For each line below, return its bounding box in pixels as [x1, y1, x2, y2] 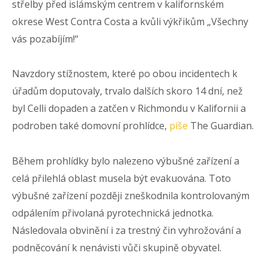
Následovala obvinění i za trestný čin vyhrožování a [12, 224, 241, 237]
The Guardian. [188, 119, 254, 133]
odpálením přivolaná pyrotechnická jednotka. [12, 206, 214, 220]
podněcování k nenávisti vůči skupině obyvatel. [12, 241, 221, 255]
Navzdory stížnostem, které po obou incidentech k [12, 67, 237, 81]
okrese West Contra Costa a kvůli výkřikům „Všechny [12, 14, 248, 28]
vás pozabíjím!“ [12, 32, 78, 45]
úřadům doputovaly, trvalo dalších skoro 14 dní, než [12, 84, 243, 98]
